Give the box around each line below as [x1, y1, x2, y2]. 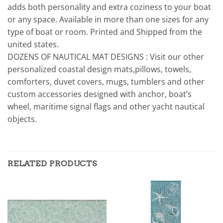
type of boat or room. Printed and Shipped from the [7, 26, 202, 38]
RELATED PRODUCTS [7, 158, 97, 168]
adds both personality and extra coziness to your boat [7, 1, 211, 13]
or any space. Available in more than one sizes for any [7, 14, 209, 25]
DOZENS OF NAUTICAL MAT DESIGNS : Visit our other [7, 51, 204, 63]
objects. [7, 113, 37, 125]
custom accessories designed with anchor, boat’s [7, 89, 192, 100]
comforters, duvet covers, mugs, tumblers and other [7, 76, 205, 88]
